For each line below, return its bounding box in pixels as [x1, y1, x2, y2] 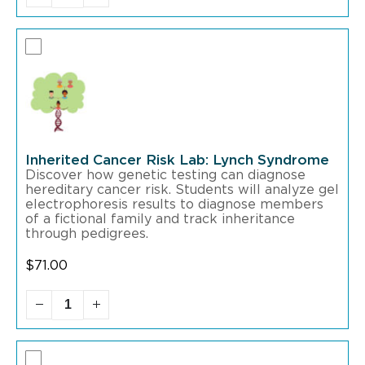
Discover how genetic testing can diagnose [25, 169, 306, 182]
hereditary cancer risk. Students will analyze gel [25, 183, 339, 197]
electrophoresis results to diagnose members [25, 198, 323, 212]
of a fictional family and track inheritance [25, 213, 295, 226]
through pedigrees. [25, 227, 148, 241]
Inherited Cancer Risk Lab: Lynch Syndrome [25, 153, 329, 168]
